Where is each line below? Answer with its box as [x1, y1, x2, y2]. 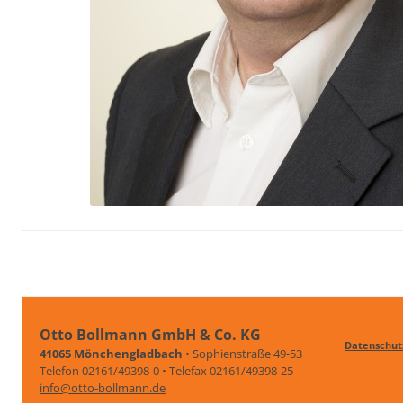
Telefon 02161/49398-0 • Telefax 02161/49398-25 [40, 363, 293, 380]
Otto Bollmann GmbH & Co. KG [40, 325, 261, 345]
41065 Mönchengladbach [40, 345, 183, 363]
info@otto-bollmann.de [40, 380, 166, 397]
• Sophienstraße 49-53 [183, 345, 302, 363]
